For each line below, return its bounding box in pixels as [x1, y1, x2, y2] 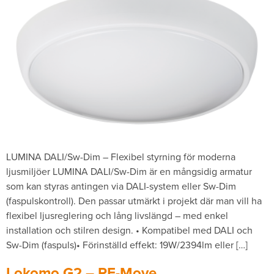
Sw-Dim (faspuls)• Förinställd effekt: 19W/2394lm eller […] [6, 238, 248, 251]
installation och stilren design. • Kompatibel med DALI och [6, 223, 253, 237]
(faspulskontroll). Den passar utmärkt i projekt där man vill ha [6, 194, 262, 207]
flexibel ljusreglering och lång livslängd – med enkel [6, 209, 228, 222]
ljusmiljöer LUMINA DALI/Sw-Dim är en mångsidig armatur [6, 165, 252, 178]
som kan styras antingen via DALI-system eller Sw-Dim [6, 179, 236, 193]
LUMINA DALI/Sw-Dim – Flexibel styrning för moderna [6, 150, 235, 163]
